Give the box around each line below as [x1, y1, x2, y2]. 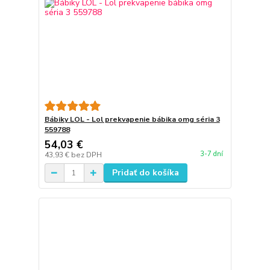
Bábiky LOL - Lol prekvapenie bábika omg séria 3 [44, 115, 220, 125]
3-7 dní [199, 149, 223, 159]
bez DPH [71, 150, 102, 160]
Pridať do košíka [111, 167, 179, 179]
